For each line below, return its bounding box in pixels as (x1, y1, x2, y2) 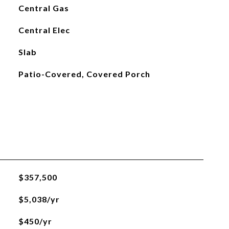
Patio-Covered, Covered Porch (18, 69, 150, 79)
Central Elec (18, 25, 70, 35)
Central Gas (18, 3, 69, 13)
